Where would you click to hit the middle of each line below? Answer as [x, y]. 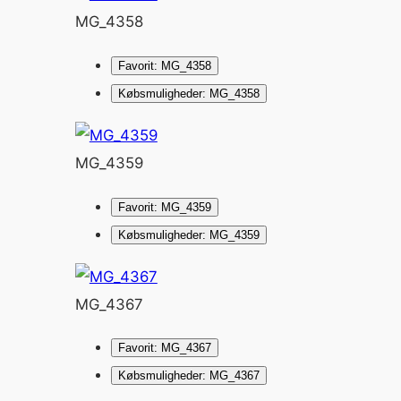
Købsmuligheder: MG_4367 [188, 376]
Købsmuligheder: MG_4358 [188, 94]
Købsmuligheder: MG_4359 [188, 235]
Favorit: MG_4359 [164, 207]
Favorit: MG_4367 [164, 348]
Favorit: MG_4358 [164, 66]
